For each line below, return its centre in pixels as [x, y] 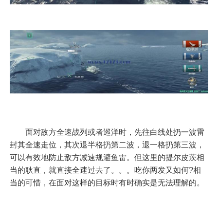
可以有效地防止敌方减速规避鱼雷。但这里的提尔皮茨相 [107, 158]
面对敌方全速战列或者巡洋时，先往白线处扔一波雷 [115, 132]
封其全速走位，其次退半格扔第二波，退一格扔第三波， [107, 145]
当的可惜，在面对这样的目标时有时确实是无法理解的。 [107, 183]
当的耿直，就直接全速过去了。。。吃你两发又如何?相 [105, 170]
